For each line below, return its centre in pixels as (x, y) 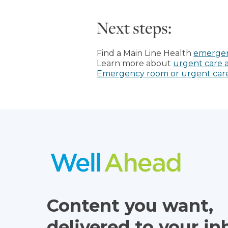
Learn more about (135, 63)
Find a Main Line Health (145, 53)
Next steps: (134, 27)
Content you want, (130, 206)
